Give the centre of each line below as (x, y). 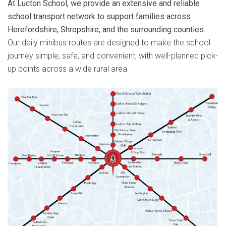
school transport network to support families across (99, 16)
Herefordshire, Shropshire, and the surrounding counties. (106, 30)
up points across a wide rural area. (68, 69)
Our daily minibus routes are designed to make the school (109, 43)
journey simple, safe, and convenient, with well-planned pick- (113, 56)
